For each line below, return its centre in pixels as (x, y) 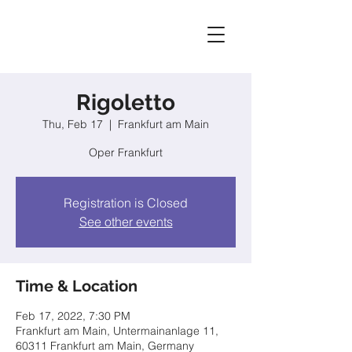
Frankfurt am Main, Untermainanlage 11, (117, 331)
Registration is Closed (126, 203)
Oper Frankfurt (126, 152)
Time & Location (77, 286)
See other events (126, 222)
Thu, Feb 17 (73, 124)
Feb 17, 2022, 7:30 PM (73, 316)
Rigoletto (126, 103)
